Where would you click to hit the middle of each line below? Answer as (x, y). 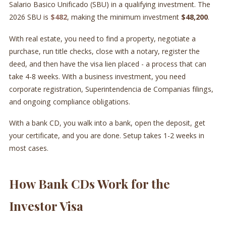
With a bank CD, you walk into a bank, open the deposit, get (107, 123)
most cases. (29, 148)
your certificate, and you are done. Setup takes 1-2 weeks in (106, 136)
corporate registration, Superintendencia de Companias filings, (111, 89)
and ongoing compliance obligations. (69, 101)
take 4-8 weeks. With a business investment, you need (97, 76)
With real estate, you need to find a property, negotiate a (102, 38)
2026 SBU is (30, 17)
